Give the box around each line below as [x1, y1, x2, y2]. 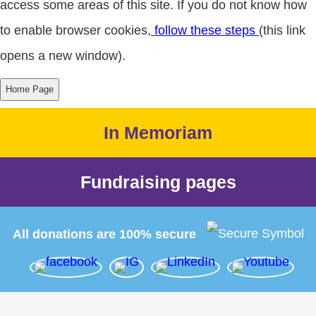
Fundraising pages [80, 171, 236, 192]
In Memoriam [104, 122, 212, 142]
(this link [259, 23, 305, 37]
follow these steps [151, 23, 259, 37]
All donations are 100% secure [12, 226, 196, 241]
